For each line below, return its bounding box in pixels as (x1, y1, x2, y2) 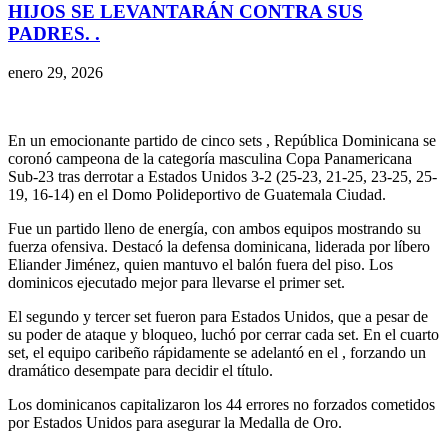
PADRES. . (8, 22, 100, 44)
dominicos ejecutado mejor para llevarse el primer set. (8, 273, 345, 291)
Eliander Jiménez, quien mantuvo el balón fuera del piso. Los (8, 255, 393, 273)
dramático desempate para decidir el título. (8, 361, 273, 379)
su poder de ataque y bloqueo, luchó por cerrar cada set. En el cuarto (8, 325, 439, 343)
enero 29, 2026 (8, 63, 103, 81)
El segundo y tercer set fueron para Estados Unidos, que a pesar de (8, 307, 428, 325)
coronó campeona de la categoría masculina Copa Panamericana (8, 149, 412, 167)
